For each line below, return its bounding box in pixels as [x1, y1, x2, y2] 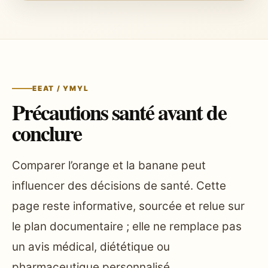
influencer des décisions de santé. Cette [12, 179, 226, 193]
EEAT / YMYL [32, 84, 89, 93]
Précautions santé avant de [12, 96, 226, 128]
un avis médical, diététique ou [12, 240, 170, 254]
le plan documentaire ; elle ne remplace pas [12, 220, 242, 234]
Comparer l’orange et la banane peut [12, 159, 206, 173]
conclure [12, 117, 82, 149]
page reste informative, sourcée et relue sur [12, 199, 245, 214]
